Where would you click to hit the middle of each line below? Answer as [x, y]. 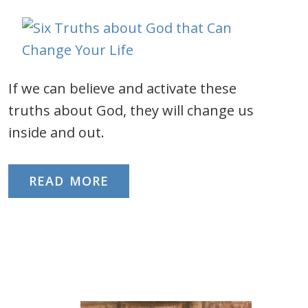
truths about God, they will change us [131, 110]
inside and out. [56, 132]
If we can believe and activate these [122, 88]
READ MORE [69, 181]
